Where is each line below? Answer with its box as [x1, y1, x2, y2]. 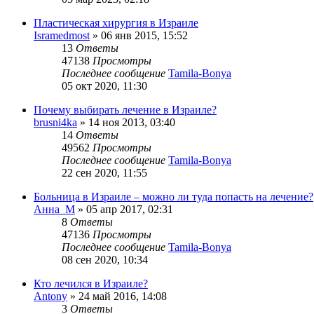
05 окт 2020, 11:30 [62, 80, 147, 93]
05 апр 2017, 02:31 [86, 203, 173, 216]
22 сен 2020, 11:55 [62, 167, 147, 179]
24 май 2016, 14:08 [78, 290, 167, 303]
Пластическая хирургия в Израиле [34, 17, 198, 29]
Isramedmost [34, 29, 90, 42]
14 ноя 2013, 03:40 [88, 116, 175, 129]
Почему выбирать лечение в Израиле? [34, 104, 217, 116]
